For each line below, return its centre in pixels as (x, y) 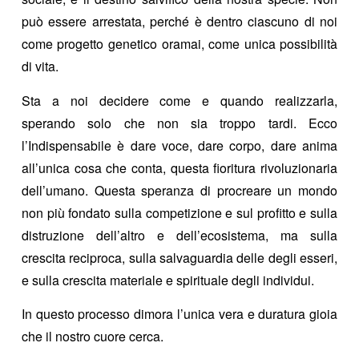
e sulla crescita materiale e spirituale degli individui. (167, 280)
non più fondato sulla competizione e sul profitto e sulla (179, 212)
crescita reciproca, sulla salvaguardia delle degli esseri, (179, 257)
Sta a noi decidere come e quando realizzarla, (179, 100)
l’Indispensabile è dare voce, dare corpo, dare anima (179, 145)
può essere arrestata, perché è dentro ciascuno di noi (179, 22)
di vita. (40, 67)
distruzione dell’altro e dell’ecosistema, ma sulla (179, 235)
